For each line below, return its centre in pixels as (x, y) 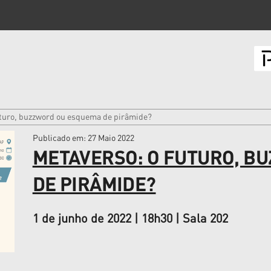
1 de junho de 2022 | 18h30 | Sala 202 (130, 218)
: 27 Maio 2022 (109, 137)
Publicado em (58, 137)
